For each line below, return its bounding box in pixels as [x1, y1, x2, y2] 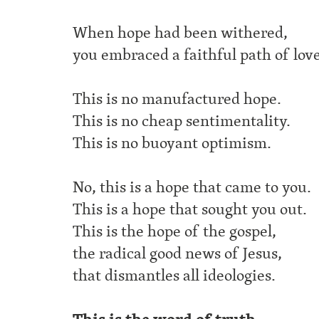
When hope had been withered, [73, 21, 288, 45]
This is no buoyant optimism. [73, 131, 271, 155]
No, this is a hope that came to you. [73, 175, 311, 199]
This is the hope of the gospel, [73, 219, 276, 244]
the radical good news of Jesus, [73, 241, 282, 266]
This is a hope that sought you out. [73, 197, 307, 221]
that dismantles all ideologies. [73, 263, 276, 288]
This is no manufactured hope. [73, 87, 281, 111]
